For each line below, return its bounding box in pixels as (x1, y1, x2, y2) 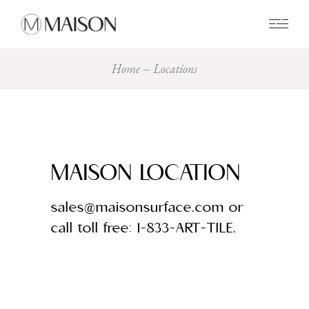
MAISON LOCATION (51, 159, 241, 187)
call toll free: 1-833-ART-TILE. (51, 219, 237, 237)
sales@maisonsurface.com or (51, 198, 243, 216)
